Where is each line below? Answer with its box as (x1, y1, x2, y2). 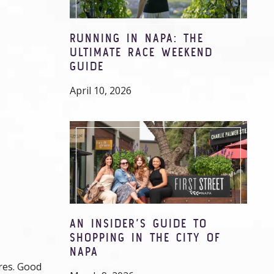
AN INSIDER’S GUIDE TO (70, 216, 207, 230)
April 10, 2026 (70, 84, 131, 97)
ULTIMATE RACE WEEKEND (70, 45, 213, 59)
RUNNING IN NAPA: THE (70, 31, 204, 45)
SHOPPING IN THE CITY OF (70, 230, 221, 244)
